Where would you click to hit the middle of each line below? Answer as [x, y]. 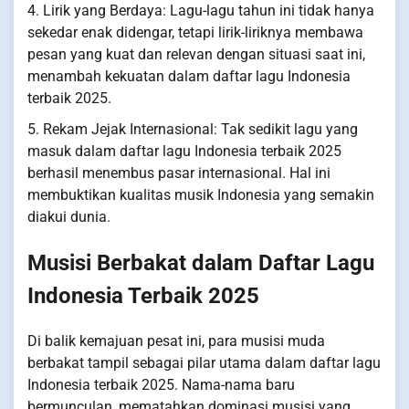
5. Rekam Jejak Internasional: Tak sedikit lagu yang [193, 129]
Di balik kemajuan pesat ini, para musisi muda [176, 341]
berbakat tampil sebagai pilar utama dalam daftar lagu [204, 362]
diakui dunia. [69, 216]
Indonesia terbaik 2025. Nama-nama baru [161, 384]
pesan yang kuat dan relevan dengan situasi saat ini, [196, 54]
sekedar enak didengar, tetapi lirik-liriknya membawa [195, 32]
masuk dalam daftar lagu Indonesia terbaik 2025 [184, 151]
